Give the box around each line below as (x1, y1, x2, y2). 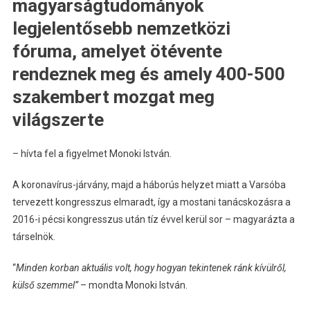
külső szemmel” (12, 279, 78, 291)
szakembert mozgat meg (12, 86, 215, 107)
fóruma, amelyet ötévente (12, 40, 222, 62)
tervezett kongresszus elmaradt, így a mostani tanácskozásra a (12, 196, 291, 208)
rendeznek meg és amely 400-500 (12, 63, 285, 84)
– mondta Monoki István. (77, 279, 188, 291)
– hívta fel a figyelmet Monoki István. (12, 147, 172, 159)
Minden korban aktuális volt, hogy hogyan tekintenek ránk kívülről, (15, 262, 286, 273)
